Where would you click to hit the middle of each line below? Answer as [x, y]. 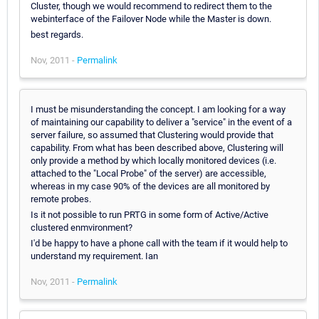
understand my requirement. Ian [94, 256]
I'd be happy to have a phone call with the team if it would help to [159, 243]
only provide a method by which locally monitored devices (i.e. [153, 160]
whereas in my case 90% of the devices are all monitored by [150, 186]
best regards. [57, 34]
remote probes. [61, 199]
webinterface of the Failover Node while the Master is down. [151, 19]
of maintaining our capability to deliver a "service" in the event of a [161, 122]
